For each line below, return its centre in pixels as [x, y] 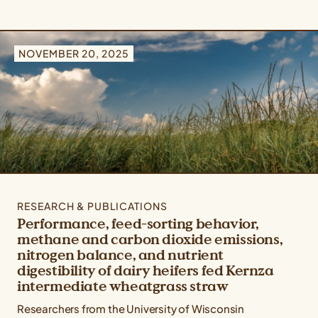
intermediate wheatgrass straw [123, 286]
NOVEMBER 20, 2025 [74, 54]
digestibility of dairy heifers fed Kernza [146, 271]
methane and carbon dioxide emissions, [150, 240]
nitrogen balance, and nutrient [121, 255]
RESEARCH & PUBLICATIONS [92, 206]
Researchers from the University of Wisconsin [131, 309]
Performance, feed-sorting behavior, [138, 224]
